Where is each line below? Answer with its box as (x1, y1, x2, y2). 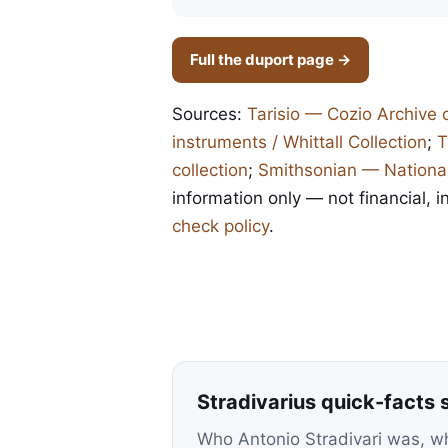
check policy (172, 216, 269, 236)
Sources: (172, 104, 247, 124)
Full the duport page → (190, 50, 351, 69)
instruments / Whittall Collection (172, 132, 427, 152)
